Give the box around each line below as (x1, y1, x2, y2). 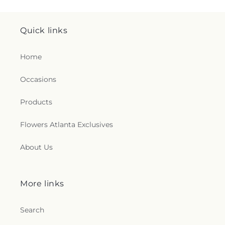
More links (20, 179, 64, 188)
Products (20, 97, 52, 106)
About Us (20, 143, 53, 152)
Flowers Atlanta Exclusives (20, 120, 113, 129)
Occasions (20, 75, 56, 84)
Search (20, 205, 44, 214)
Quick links (20, 26, 68, 35)
